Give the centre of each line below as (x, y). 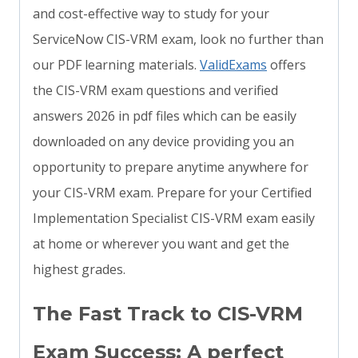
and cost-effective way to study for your (151, 14)
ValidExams (233, 65)
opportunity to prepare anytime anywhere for (171, 167)
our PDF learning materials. (116, 65)
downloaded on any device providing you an (163, 142)
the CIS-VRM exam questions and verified (155, 91)
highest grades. (79, 270)
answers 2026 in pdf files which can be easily (165, 116)
